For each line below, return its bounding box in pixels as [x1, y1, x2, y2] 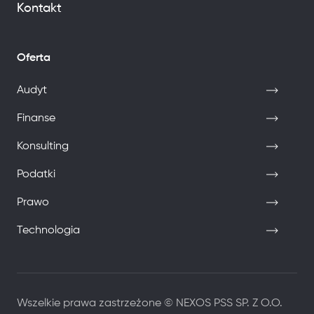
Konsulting [17, 140, 69, 152]
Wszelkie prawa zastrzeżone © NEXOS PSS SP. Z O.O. [17, 297, 282, 309]
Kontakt [17, 1, 62, 15]
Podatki [17, 168, 55, 180]
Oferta [17, 52, 50, 64]
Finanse [17, 112, 55, 124]
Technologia [17, 224, 80, 236]
